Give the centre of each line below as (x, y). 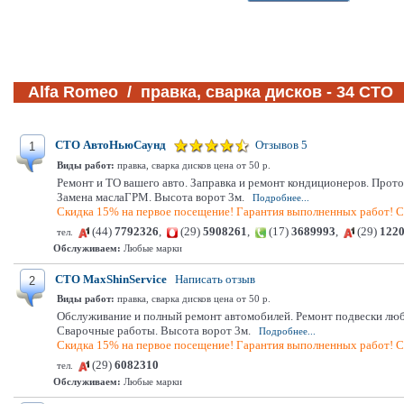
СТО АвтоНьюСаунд (110, 145)
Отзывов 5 (281, 145)
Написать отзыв (215, 279)
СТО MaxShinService (111, 279)
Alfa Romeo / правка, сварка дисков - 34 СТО (211, 92)
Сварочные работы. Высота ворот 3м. (154, 331)
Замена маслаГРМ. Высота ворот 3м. (151, 197)
